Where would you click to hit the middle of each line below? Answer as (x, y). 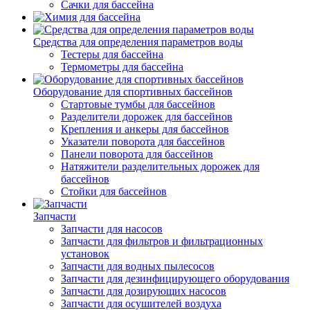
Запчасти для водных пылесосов (138, 266)
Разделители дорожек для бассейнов (147, 117)
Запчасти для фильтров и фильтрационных (162, 241)
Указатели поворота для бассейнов (143, 142)
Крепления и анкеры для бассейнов (145, 129)
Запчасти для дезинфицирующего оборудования (175, 279)
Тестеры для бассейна (112, 54)
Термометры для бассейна (122, 67)
